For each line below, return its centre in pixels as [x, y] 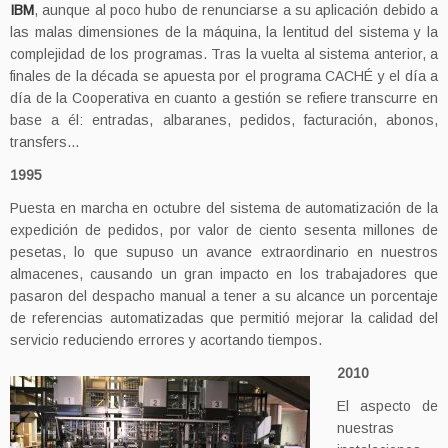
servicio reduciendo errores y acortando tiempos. [166, 340]
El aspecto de [387, 406]
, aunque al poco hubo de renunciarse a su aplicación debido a [236, 10]
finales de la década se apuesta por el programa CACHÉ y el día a [224, 76]
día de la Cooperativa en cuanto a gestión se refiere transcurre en [224, 98]
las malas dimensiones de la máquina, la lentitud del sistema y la [224, 32]
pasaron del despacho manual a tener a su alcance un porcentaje [224, 296]
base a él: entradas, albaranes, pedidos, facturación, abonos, [224, 120]
